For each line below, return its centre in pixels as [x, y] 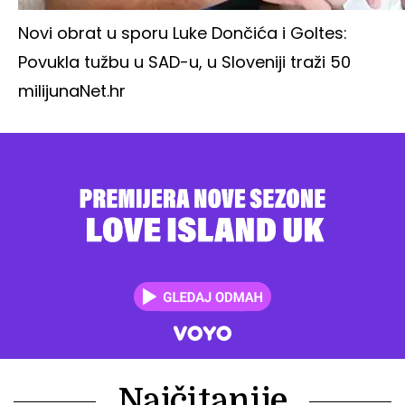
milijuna [49, 91]
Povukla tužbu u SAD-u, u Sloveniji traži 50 [184, 62]
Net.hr [103, 91]
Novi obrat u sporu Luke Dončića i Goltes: [183, 33]
